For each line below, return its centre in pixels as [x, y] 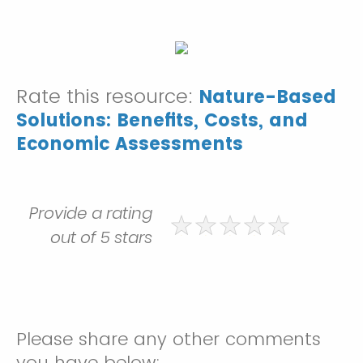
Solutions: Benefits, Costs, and [162, 120]
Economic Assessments [130, 144]
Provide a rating [91, 213]
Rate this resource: [105, 96]
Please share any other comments [169, 340]
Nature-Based [267, 97]
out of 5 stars [101, 237]
